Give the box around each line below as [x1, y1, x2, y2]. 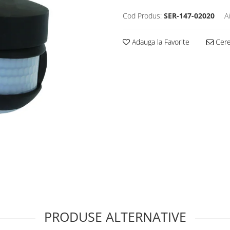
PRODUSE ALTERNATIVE [44, 208, 186, 225]
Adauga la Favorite [130, 37, 189, 47]
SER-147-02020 [164, 11, 215, 21]
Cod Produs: [123, 11, 162, 21]
